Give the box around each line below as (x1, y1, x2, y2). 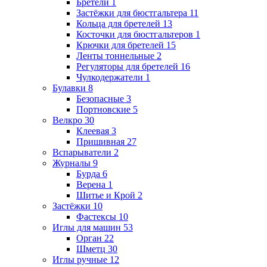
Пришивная (76, 136, 125, 147)
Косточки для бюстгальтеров (76, 29, 193, 39)
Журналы (52, 157, 91, 168)
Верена (76, 179, 105, 190)
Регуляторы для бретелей (76, 61, 178, 72)
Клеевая (76, 125, 109, 136)
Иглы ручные (52, 254, 107, 265)
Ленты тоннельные (76, 50, 154, 61)
